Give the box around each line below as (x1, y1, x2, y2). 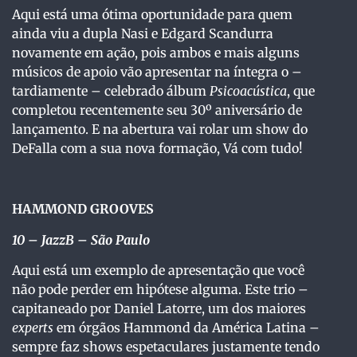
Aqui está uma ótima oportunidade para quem (12, 6, 292, 22)
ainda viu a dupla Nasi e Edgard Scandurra (12, 25, 273, 41)
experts (12, 320, 53, 336)
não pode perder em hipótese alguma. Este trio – (12, 281, 308, 298)
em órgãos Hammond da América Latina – (53, 320, 320, 336)
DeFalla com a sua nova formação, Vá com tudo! (12, 139, 303, 156)
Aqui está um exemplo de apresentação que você (12, 262, 304, 279)
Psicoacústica (210, 82, 287, 99)
